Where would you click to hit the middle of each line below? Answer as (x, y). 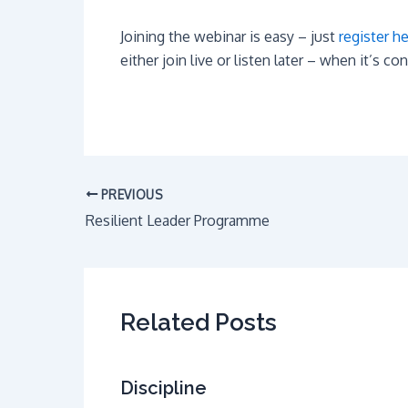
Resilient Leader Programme (178, 221)
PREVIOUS (131, 194)
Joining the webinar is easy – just (229, 36)
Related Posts (199, 323)
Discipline (163, 388)
